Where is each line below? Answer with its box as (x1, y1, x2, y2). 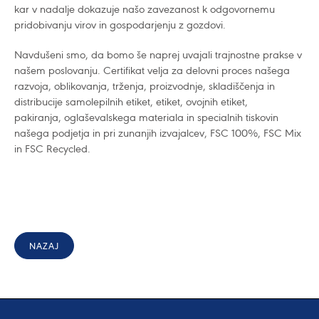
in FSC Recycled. (14, 142, 90, 155)
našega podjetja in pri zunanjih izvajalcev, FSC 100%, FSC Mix (14, 126, 301, 140)
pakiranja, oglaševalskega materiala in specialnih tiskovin (14, 110, 278, 124)
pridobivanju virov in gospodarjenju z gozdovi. (14, 18, 226, 31)
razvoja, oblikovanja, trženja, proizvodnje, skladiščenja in (14, 79, 275, 93)
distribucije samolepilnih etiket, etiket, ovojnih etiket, (14, 95, 248, 108)
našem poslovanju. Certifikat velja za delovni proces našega (14, 63, 290, 77)
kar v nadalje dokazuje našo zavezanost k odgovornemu (14, 2, 275, 16)
